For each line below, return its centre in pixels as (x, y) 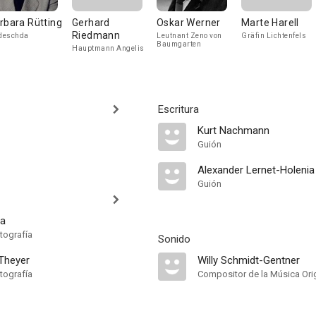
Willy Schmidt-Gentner (249, 260)
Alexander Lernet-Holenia (256, 170)
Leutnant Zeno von (189, 36)
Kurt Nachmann (233, 130)
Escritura (178, 109)
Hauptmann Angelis (108, 48)
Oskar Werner (189, 23)
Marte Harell (270, 23)
